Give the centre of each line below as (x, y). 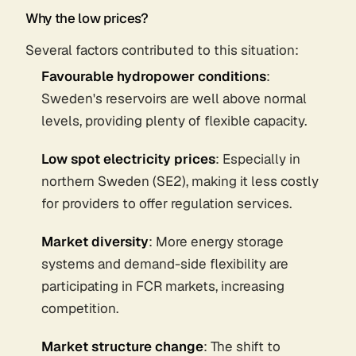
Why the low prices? (87, 19)
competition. (80, 308)
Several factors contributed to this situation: (162, 50)
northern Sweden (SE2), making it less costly (180, 181)
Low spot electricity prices (128, 159)
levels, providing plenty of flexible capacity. (174, 120)
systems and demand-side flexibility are (165, 263)
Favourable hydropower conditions (154, 76)
